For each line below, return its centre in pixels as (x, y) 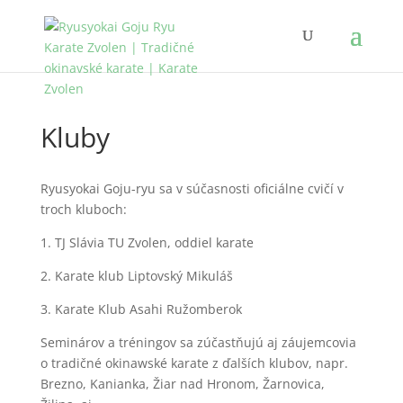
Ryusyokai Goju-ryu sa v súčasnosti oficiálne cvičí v (192, 188)
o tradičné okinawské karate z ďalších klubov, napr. (194, 363)
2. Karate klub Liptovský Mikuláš (136, 276)
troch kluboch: (83, 209)
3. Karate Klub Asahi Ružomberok (141, 309)
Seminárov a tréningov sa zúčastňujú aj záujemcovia (198, 342)
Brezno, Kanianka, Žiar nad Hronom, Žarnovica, (182, 384)
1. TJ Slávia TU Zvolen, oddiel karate (147, 242)
